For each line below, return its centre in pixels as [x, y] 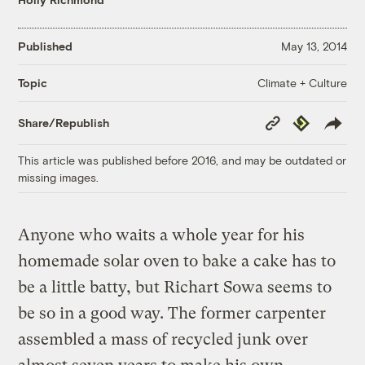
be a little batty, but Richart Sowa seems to [175, 287]
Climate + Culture [302, 82]
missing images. [59, 177]
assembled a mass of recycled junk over [163, 339]
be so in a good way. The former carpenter [172, 313]
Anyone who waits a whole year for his [162, 235]
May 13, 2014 [314, 46]
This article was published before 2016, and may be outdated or [182, 160]
